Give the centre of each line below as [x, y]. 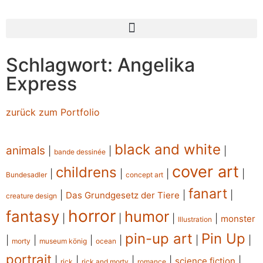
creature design [31, 196]
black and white [168, 150]
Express [41, 83]
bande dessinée [80, 152]
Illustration [195, 220]
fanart [208, 194]
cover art [205, 172]
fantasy [33, 217]
